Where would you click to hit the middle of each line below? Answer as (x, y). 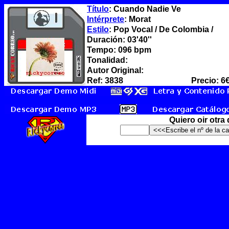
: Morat (138, 19)
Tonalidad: (107, 60)
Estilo (98, 29)
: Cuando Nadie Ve (145, 9)
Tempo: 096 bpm (119, 50)
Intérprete (106, 19)
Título (98, 9)
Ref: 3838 (105, 81)
